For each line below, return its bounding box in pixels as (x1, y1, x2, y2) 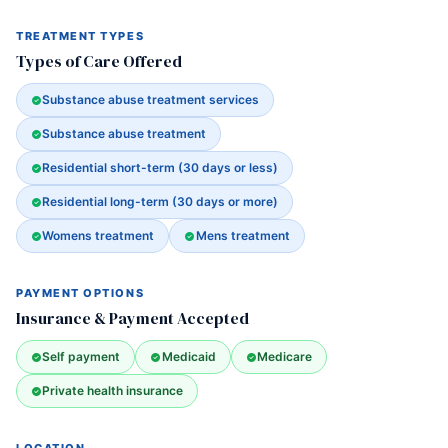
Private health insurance (42, 383, 184, 398)
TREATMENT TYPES (16, 29, 145, 43)
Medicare (256, 349, 312, 364)
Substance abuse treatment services (42, 92, 260, 107)
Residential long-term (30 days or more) (42, 194, 279, 209)
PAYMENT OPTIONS (16, 286, 145, 300)
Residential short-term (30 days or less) (42, 160, 279, 175)
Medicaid (161, 349, 216, 364)
